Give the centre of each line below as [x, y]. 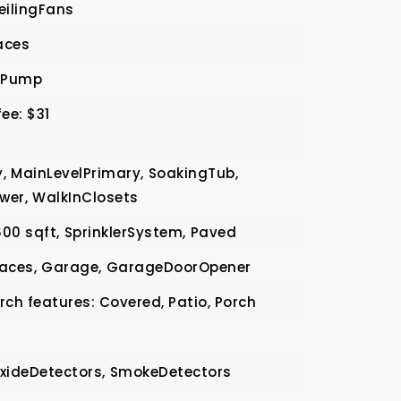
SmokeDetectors [171, 372]
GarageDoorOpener [179, 267]
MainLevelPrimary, [77, 173]
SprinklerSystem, [125, 232]
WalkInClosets [85, 197]
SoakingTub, [193, 173]
